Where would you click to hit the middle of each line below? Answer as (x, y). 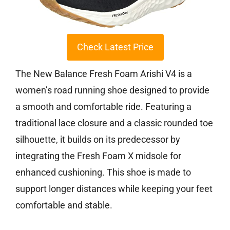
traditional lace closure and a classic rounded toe (114, 123)
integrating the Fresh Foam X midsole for (98, 156)
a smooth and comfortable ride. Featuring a (103, 106)
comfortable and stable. (64, 205)
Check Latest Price (115, 47)
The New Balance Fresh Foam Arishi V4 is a (104, 73)
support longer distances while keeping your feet (114, 188)
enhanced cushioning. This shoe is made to (103, 172)
